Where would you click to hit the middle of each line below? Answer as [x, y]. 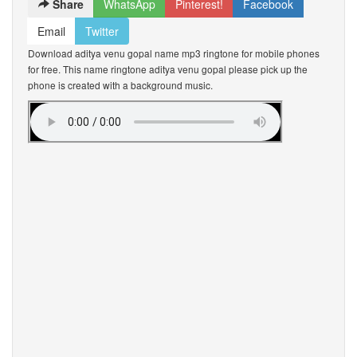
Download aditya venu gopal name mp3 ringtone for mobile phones [174, 53]
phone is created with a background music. [120, 85]
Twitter [102, 31]
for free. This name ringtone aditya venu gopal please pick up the [168, 69]
